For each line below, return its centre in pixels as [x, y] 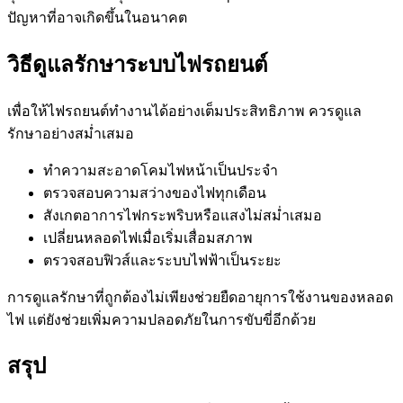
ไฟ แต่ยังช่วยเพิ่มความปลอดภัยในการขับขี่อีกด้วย [161, 319]
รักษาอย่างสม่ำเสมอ [71, 133]
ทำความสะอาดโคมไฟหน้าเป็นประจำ [161, 170]
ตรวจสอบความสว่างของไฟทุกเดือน [155, 193]
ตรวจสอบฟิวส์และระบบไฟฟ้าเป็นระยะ [162, 260]
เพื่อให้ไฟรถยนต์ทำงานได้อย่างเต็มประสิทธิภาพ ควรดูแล [184, 111]
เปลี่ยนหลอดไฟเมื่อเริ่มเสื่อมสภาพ [148, 237]
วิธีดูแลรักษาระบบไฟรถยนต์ [138, 64]
